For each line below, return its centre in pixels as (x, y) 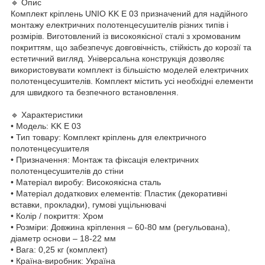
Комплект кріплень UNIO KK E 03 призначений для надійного (129, 13)
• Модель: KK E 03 (46, 126)
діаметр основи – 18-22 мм (63, 238)
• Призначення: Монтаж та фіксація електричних (105, 159)
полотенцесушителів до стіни (67, 171)
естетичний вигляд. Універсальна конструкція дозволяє (117, 58)
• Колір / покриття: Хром (57, 216)
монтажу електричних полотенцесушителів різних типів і (119, 25)
